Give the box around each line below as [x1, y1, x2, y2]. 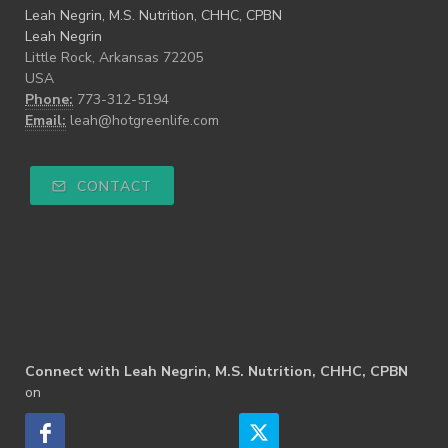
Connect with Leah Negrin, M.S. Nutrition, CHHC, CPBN [25, 361, 408, 381]
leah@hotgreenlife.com [70, 110, 219, 130]
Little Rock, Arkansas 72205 [25, 47, 203, 67]
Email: [25, 110, 66, 130]
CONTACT [72, 176, 152, 196]
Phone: [25, 89, 73, 109]
